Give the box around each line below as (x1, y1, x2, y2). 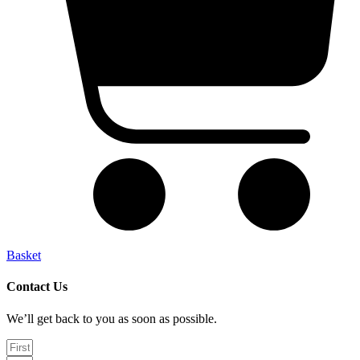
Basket (6, 248, 41, 263)
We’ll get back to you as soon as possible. (6, 311, 217, 325)
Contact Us (6, 280, 67, 294)
